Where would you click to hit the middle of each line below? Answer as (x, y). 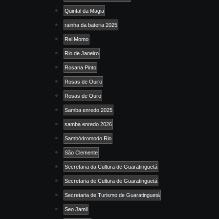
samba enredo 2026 (88, 124)
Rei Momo (77, 39)
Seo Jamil (76, 209)
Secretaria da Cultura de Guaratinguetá (111, 166)
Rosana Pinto (80, 67)
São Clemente (81, 152)
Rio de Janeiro (82, 53)
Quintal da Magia (84, 11)
